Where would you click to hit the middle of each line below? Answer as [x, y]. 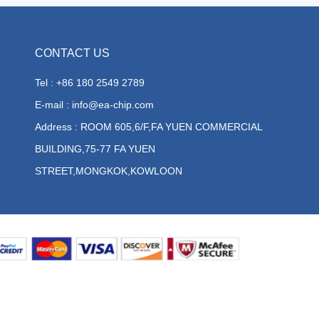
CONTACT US [72, 53]
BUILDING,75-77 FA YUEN [95, 149]
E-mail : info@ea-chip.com [94, 105]
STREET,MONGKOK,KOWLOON [109, 171]
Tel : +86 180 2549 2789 [90, 83]
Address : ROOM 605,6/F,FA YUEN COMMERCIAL [148, 127]
